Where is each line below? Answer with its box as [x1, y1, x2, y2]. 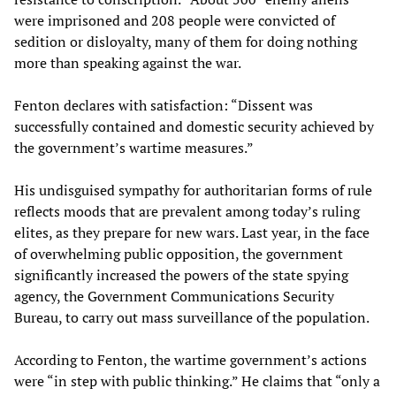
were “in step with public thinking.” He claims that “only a [14, 370, 380, 391]
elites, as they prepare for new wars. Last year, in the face [14, 222, 369, 242]
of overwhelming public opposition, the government [14, 243, 343, 263]
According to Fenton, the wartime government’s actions [14, 349, 367, 369]
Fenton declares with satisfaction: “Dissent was [14, 95, 313, 115]
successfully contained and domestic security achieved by [14, 116, 374, 136]
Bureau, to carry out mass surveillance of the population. [14, 307, 369, 327]
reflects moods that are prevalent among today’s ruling [14, 201, 360, 221]
